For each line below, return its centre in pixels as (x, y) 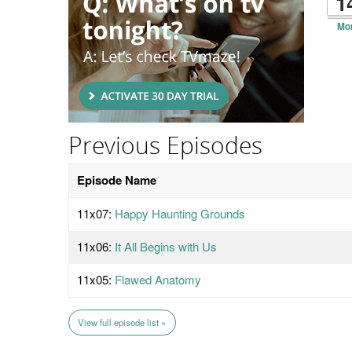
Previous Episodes (165, 146)
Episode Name (117, 180)
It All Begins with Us (166, 246)
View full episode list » (122, 323)
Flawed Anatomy (158, 279)
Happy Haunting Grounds (180, 213)
